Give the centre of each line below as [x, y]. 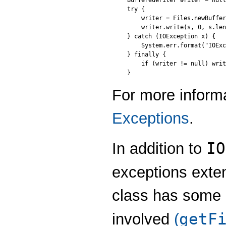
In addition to [159, 148]
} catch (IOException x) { [171, 37]
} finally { [147, 55]
